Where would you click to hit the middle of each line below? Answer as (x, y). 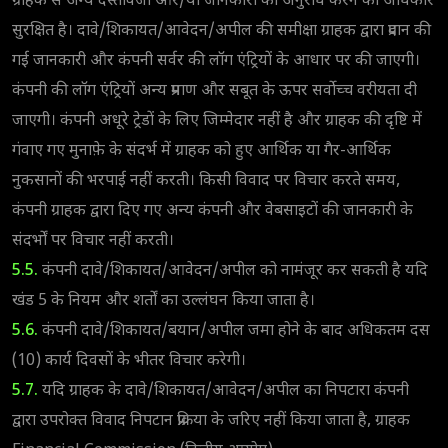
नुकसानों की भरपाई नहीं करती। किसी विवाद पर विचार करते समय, (206, 181)
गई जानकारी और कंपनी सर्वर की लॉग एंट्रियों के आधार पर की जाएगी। (216, 61)
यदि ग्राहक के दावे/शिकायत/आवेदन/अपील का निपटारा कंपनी (223, 391)
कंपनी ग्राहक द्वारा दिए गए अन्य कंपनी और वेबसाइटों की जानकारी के (212, 211)
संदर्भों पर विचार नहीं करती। (93, 241)
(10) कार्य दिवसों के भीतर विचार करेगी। (129, 361)
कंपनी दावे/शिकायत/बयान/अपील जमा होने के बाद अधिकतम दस (234, 331)
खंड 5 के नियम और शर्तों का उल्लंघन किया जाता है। (163, 301)
